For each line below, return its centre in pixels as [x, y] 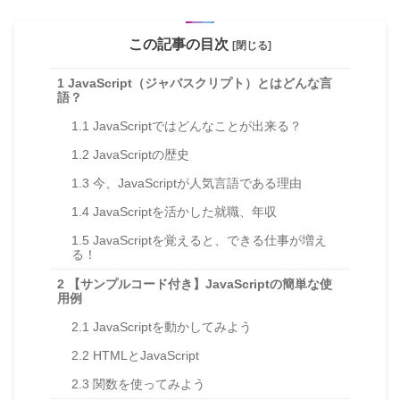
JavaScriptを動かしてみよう [171, 326]
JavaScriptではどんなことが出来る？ [196, 125]
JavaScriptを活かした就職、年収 [183, 211]
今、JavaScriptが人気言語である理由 [196, 183]
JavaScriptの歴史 [139, 154]
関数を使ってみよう [147, 383]
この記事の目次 [180, 45]
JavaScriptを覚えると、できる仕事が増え [208, 240]
